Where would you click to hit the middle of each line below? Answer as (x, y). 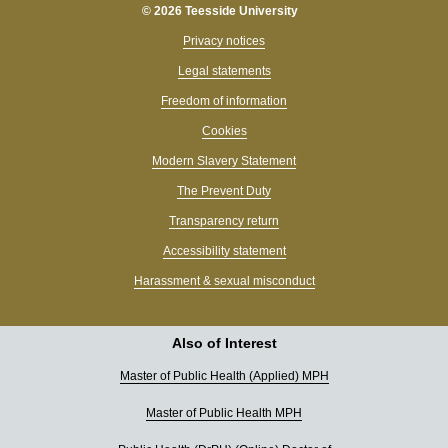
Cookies (224, 131)
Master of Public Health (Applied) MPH (224, 376)
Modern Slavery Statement (224, 161)
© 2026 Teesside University (219, 11)
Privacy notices (224, 41)
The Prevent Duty (224, 191)
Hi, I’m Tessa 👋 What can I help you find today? (263, 423)
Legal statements (224, 71)
